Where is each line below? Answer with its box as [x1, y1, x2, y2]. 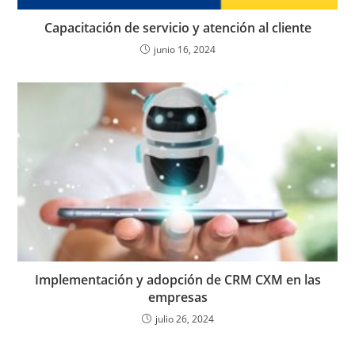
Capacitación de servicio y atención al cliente [44, 19, 311, 37]
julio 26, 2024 [155, 312, 214, 326]
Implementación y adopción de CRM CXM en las [34, 271, 321, 289]
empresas [147, 288, 208, 307]
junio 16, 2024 [153, 43, 216, 57]
